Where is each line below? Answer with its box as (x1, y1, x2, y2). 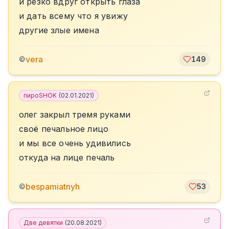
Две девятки (24, 219, 63, 226)
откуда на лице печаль (19, 152, 115, 163)
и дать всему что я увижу (19, 11, 128, 21)
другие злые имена (19, 25, 99, 35)
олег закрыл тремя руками (19, 109, 130, 120)
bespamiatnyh (26, 181, 80, 192)
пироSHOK (24, 91, 57, 99)
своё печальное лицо (19, 124, 109, 134)
